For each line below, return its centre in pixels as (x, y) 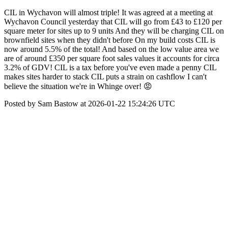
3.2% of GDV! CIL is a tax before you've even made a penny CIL (110, 67)
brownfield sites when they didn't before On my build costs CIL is (110, 40)
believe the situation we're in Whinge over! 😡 (78, 86)
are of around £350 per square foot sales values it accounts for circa (112, 58)
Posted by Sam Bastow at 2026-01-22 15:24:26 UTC (90, 104)
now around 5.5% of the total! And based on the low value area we (111, 49)
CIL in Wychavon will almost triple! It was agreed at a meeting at (108, 12)
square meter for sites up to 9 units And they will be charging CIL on (114, 31)
